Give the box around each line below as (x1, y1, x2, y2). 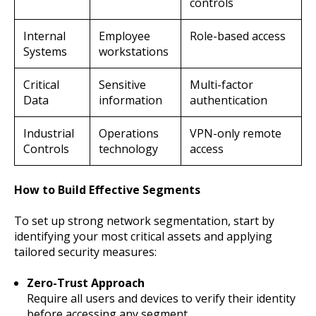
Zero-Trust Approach (26, 275, 145, 291)
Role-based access (190, 28, 286, 44)
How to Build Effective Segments (14, 181, 200, 197)
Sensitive (99, 77, 146, 93)
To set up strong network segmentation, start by (14, 213, 274, 229)
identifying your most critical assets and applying (14, 229, 272, 245)
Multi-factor (190, 77, 253, 93)
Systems (23, 44, 67, 60)
